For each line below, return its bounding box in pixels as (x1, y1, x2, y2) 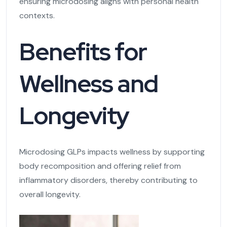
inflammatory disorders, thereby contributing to (19, 174, 198, 185)
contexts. (19, 10, 55, 21)
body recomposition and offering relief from (19, 160, 181, 171)
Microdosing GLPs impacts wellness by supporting (19, 146, 205, 157)
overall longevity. (19, 188, 81, 200)
